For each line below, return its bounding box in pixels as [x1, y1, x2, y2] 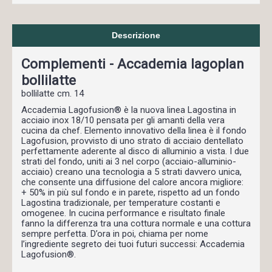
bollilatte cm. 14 [21, 88, 84, 99]
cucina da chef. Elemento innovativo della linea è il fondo [21, 125, 246, 136]
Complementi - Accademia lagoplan [21, 56, 244, 72]
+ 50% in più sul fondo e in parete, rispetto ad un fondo [21, 187, 240, 198]
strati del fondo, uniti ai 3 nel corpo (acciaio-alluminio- [21, 156, 236, 167]
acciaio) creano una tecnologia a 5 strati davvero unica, [21, 166, 242, 177]
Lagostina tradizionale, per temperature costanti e [21, 197, 220, 208]
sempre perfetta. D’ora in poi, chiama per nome [21, 228, 208, 239]
